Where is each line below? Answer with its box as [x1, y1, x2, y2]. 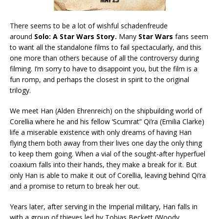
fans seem [173, 32, 208, 42]
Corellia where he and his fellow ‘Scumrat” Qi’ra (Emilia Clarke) [10, 117, 204, 127]
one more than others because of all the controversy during [10, 53, 199, 63]
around [10, 32, 34, 42]
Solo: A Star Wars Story [34, 32, 115, 42]
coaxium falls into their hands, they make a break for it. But [10, 160, 197, 170]
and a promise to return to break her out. [10, 181, 140, 191]
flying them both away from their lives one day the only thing [10, 138, 202, 148]
